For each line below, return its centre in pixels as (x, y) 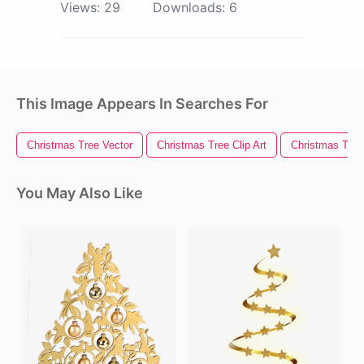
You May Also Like (80, 193)
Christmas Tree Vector (80, 145)
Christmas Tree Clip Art (212, 145)
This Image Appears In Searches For (142, 104)
